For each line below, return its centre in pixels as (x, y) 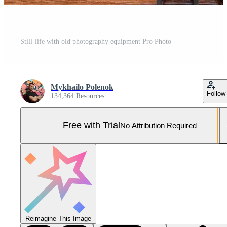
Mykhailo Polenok (82, 87)
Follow (216, 93)
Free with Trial (91, 125)
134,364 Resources (78, 96)
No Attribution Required (158, 126)
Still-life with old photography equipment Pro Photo (96, 41)
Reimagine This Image (58, 218)
